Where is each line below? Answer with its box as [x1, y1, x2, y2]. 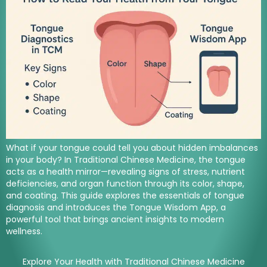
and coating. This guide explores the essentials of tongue [6, 190, 244, 202]
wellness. [6, 225, 42, 238]
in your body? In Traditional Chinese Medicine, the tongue [6, 154, 246, 166]
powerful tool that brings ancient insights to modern [6, 213, 224, 226]
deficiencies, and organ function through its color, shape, [6, 178, 244, 190]
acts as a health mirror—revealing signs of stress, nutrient [6, 166, 245, 178]
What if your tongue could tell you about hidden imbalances [6, 142, 258, 154]
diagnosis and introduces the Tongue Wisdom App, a [6, 201, 226, 214]
